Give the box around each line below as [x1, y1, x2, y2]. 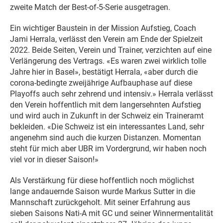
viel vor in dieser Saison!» [10, 154, 99, 164]
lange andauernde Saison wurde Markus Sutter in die [10, 186, 195, 196]
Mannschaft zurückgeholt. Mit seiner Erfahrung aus [10, 197, 190, 207]
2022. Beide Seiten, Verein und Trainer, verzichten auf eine [10, 45, 212, 55]
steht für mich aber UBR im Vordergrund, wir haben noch [10, 143, 207, 153]
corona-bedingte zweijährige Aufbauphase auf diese [10, 78, 192, 88]
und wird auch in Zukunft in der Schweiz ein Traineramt [10, 111, 204, 120]
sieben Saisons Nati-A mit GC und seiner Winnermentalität [10, 208, 213, 218]
